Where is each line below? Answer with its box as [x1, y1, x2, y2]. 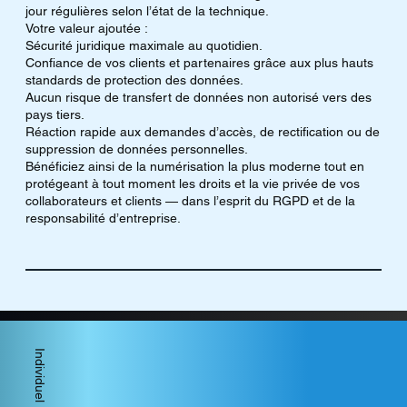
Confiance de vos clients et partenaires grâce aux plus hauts [25, 55, 373, 71]
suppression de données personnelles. [25, 142, 248, 157]
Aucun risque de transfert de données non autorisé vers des [25, 90, 372, 105]
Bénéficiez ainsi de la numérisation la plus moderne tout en [25, 159, 364, 174]
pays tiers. [25, 107, 84, 123]
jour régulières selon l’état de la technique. [25, 4, 269, 19]
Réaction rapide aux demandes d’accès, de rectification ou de [25, 124, 380, 140]
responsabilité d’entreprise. [25, 211, 181, 226]
